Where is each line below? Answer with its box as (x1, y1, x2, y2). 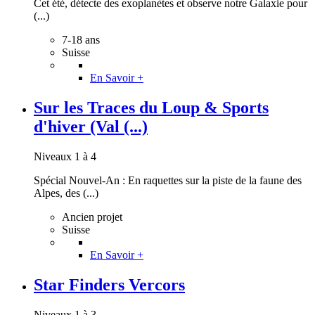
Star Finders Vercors (34, 275, 185, 294)
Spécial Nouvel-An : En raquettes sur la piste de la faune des (34, 174, 302, 186)
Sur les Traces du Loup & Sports (34, 98, 269, 117)
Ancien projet (62, 210, 122, 223)
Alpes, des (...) (34, 186, 98, 199)
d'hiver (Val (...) (34, 117, 148, 136)
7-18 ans (62, 34, 100, 46)
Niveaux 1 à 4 (34, 150, 96, 162)
